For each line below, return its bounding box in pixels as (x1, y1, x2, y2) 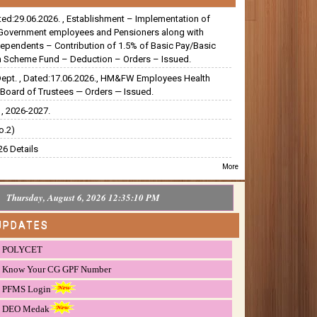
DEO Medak (2, 303, 50, 314)
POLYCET (2, 243, 43, 255)
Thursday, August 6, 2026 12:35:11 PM (6, 190, 161, 204)
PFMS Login (2, 283, 52, 294)
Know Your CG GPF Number (2, 263, 112, 275)
